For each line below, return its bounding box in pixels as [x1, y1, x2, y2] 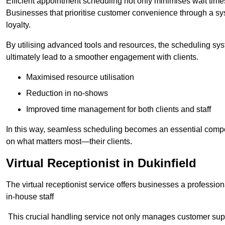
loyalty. [6, 20, 31, 29]
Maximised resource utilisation [26, 72, 134, 81]
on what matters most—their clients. [6, 137, 132, 146]
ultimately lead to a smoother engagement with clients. [6, 52, 198, 61]
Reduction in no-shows [26, 88, 108, 97]
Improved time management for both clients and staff [26, 104, 211, 114]
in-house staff [6, 192, 54, 201]
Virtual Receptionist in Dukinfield [6, 156, 196, 170]
